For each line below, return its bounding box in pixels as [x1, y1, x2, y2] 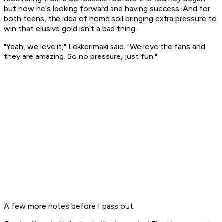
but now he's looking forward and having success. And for [4, 4, 210, 14]
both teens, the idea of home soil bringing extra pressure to [4, 14, 217, 24]
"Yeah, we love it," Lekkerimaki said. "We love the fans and [4, 42, 205, 52]
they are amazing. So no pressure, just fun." [4, 52, 157, 61]
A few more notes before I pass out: [4, 201, 135, 211]
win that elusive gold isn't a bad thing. [4, 24, 137, 34]
